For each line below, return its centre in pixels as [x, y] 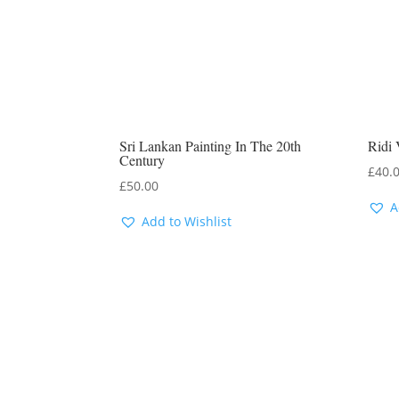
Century [142, 159]
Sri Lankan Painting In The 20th [211, 145]
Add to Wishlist [187, 221]
